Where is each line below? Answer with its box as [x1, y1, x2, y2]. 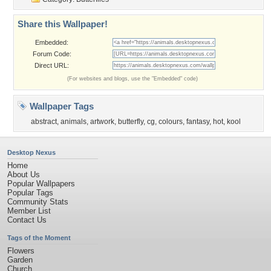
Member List [7, 206, 51, 215]
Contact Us [7, 215, 47, 224]
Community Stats [7, 197, 68, 206]
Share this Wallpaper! [18, 19, 108, 29]
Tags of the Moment [7, 234, 71, 241]
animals [60, 117, 87, 126]
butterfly [118, 117, 143, 126]
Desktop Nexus [7, 149, 56, 156]
